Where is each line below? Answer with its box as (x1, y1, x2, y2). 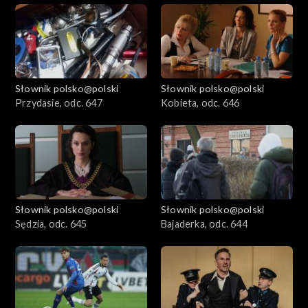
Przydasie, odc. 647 (15, 97, 102, 109)
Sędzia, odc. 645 (15, 218, 87, 230)
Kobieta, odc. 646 (161, 97, 240, 109)
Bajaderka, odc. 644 (161, 218, 247, 230)
